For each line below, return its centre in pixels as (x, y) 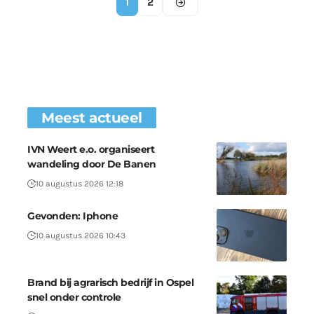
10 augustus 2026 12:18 (80, 183)
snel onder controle (74, 297)
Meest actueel (92, 117)
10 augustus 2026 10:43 (81, 235)
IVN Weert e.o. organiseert (91, 149)
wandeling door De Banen (92, 164)
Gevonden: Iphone (73, 216)
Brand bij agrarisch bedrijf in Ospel (110, 282)
